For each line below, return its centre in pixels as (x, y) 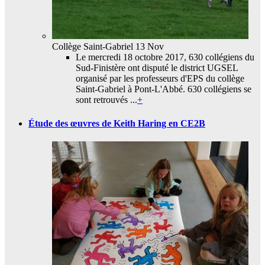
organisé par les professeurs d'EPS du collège (160, 79)
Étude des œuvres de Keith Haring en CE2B (117, 123)
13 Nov (148, 47)
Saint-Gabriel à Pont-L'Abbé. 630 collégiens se (164, 89)
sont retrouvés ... (106, 100)
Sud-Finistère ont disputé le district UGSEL (157, 68)
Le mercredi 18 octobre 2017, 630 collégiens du (165, 57)
